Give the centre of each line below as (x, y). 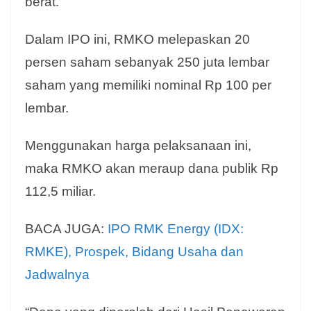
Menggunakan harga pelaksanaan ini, (138, 146)
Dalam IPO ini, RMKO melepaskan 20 (137, 40)
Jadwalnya (57, 275)
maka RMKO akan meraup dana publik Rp (152, 169)
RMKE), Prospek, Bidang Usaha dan (134, 252)
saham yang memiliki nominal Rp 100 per (148, 85)
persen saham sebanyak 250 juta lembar (147, 62)
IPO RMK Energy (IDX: (176, 229)
